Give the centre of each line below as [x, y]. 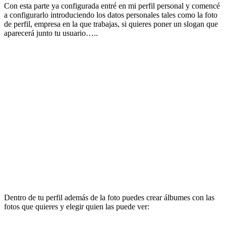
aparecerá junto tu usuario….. [51, 33]
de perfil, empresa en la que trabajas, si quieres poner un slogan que [111, 24]
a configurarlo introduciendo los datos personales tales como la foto [111, 15]
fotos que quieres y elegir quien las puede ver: [77, 206]
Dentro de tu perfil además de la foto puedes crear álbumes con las [109, 197]
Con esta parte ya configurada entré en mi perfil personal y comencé [112, 6]
